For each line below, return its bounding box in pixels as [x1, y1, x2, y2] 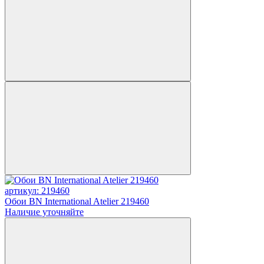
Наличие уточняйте [5, 206, 84, 217]
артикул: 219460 [5, 185, 70, 196]
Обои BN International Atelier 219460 [5, 196, 149, 206]
